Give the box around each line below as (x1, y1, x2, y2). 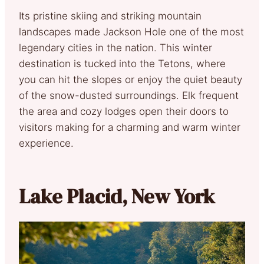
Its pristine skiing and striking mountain (19, 10, 202, 22)
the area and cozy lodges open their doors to (19, 105, 229, 117)
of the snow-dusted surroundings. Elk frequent (19, 90, 239, 101)
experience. (19, 137, 74, 149)
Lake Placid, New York (19, 183, 215, 210)
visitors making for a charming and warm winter (19, 121, 240, 133)
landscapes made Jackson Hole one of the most (19, 26, 244, 38)
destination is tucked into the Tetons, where (19, 58, 226, 70)
